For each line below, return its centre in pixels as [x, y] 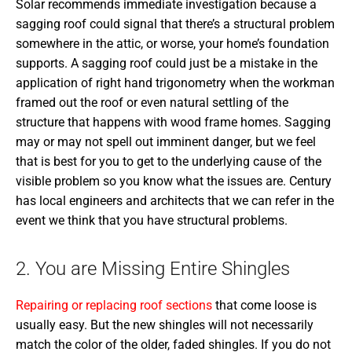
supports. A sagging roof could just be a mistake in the [167, 63]
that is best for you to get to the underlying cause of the [169, 161]
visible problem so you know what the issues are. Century [174, 181]
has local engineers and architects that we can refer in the [175, 200]
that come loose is [264, 305]
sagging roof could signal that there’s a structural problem [175, 24]
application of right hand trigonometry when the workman [175, 82]
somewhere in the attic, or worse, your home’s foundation [172, 43]
